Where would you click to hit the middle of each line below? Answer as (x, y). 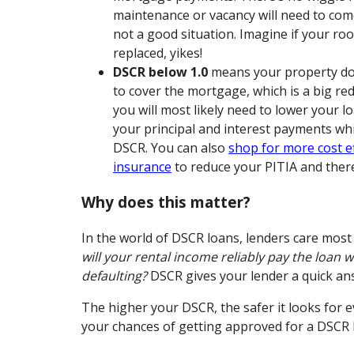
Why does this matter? (166, 201)
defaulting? (115, 275)
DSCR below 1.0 (161, 72)
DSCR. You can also (171, 148)
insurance (143, 167)
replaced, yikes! (158, 53)
